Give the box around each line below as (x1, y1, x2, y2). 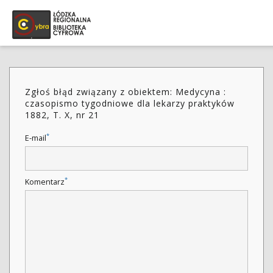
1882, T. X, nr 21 (25, 109, 99, 121)
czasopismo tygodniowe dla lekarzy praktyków (25, 97, 235, 109)
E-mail (25, 133, 46, 143)
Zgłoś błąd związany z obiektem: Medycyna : (25, 86, 226, 97)
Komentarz (25, 177, 65, 187)
